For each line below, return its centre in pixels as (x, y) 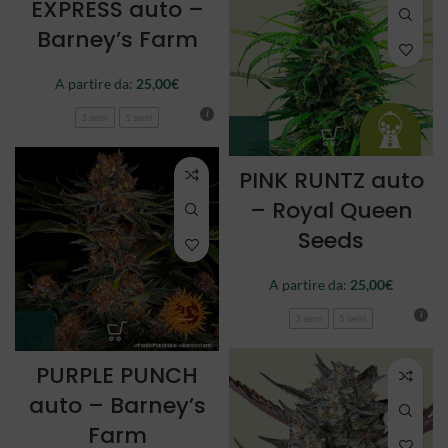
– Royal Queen (331, 211)
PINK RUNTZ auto (331, 181)
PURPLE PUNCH (117, 376)
